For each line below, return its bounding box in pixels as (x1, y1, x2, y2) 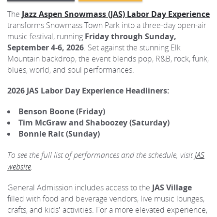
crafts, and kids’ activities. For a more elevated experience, (7, 204, 207, 215)
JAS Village (152, 182, 192, 193)
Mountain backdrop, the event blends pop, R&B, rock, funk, (7, 53, 209, 64)
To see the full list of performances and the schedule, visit (7, 150, 195, 160)
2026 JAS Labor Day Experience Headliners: (7, 85, 170, 96)
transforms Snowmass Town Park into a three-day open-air (7, 20, 206, 31)
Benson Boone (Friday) (18, 106, 105, 117)
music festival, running (7, 31, 85, 42)
